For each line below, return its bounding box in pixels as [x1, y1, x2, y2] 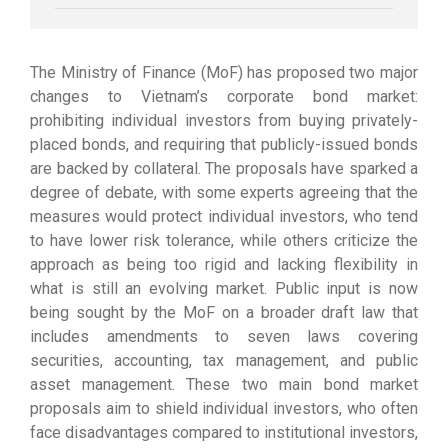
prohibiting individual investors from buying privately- [30, 110, 418, 130]
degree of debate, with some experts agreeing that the [30, 182, 418, 202]
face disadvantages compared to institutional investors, [30, 422, 418, 442]
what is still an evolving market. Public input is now [30, 278, 418, 298]
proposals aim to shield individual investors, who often [30, 398, 418, 418]
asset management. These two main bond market [30, 374, 418, 394]
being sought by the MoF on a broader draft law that [30, 302, 418, 322]
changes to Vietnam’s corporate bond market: [30, 86, 418, 106]
